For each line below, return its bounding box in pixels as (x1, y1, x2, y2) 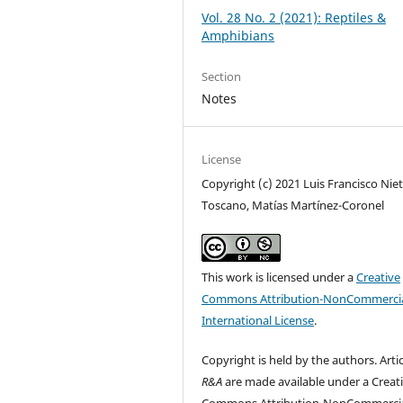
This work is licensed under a (201, 268, 357, 285)
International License (201, 311, 315, 328)
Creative (356, 268, 401, 285)
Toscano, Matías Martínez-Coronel (201, 196, 385, 213)
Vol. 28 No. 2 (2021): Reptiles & (201, 9, 387, 27)
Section (201, 68, 242, 85)
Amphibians (201, 27, 275, 45)
